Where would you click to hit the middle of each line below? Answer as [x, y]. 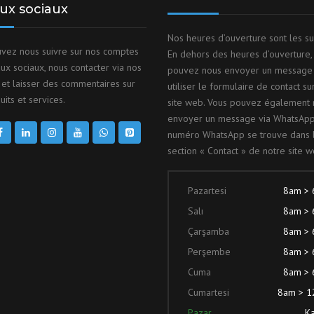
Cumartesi [209, 292]
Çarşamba [209, 231]
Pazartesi [207, 190]
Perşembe [209, 251]
